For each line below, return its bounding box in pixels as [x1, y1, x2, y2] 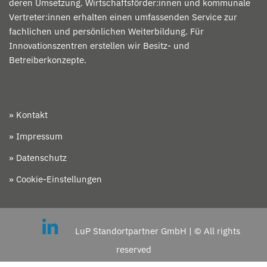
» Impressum [9, 131, 63, 142]
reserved [116, 244, 151, 255]
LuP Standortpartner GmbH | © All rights [74, 225, 240, 237]
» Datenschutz [9, 152, 67, 163]
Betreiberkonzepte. [9, 54, 86, 66]
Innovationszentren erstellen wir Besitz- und [9, 40, 190, 51]
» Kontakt [9, 109, 48, 120]
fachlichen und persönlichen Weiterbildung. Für [9, 26, 204, 37]
